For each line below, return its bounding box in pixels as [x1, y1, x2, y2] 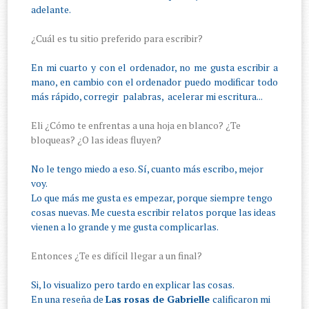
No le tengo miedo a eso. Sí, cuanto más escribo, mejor [31, 162, 264, 176]
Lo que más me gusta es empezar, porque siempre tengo [31, 191, 273, 205]
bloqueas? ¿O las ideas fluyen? [31, 133, 162, 147]
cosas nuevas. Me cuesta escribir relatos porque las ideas [31, 206, 277, 219]
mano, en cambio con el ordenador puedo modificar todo [31, 75, 278, 89]
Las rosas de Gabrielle [106, 292, 213, 306]
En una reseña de [31, 292, 106, 306]
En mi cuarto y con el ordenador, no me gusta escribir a [31, 61, 278, 74]
